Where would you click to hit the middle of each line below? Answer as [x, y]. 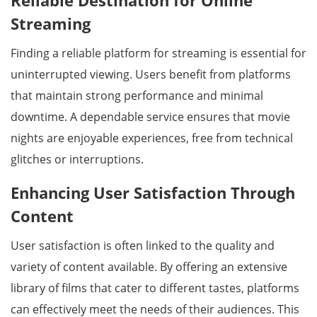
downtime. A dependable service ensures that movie [150, 117]
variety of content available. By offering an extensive [149, 267]
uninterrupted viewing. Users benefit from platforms [151, 74]
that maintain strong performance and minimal [137, 96]
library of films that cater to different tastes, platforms [155, 288]
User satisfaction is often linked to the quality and [143, 246]
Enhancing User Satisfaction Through [153, 192]
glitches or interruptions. [77, 159]
